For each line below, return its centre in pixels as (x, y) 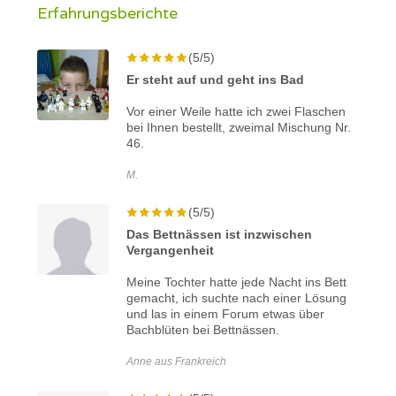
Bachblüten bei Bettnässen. (203, 329)
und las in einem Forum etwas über (226, 313)
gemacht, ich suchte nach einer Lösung (237, 297)
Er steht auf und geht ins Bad (216, 79)
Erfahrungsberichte (108, 13)
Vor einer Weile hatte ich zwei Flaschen (236, 111)
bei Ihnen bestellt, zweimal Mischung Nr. (239, 127)
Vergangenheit (171, 250)
